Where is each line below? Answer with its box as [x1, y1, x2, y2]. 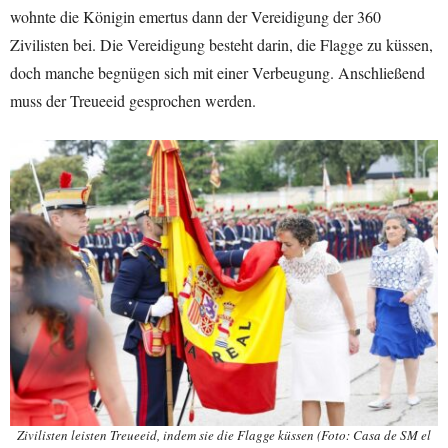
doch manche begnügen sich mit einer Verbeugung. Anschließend [10, 62, 425, 84]
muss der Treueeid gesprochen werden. [10, 90, 256, 112]
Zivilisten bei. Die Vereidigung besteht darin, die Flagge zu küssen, [10, 34, 433, 56]
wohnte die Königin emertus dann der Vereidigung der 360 [10, 6, 381, 28]
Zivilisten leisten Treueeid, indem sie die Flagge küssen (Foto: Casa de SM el [17, 425, 431, 444]
